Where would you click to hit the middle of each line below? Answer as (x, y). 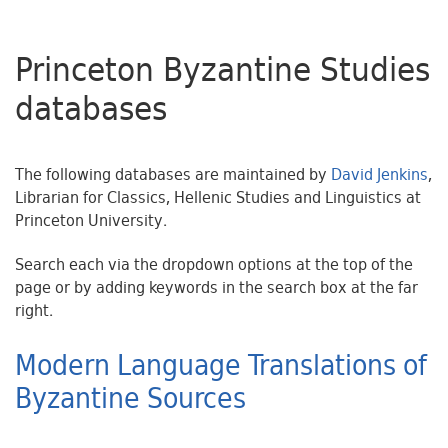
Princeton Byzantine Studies (222, 73)
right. (34, 313)
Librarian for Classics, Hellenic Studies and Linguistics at (218, 200)
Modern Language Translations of (221, 367)
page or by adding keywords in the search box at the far (216, 290)
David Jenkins (379, 177)
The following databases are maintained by (173, 177)
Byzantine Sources (130, 400)
